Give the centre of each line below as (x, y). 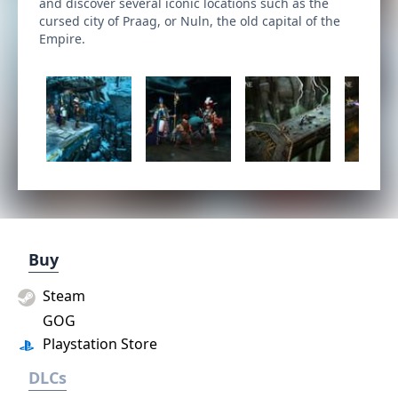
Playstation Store (98, 344)
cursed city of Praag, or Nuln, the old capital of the (190, 21)
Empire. (62, 39)
